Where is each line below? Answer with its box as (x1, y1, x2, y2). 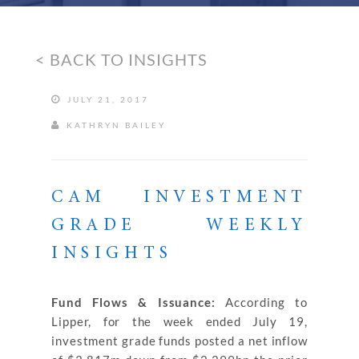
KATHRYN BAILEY (63, 120, 166, 130)
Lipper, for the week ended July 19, (51, 314, 308, 329)
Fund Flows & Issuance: (51, 295, 216, 309)
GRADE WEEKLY (51, 217, 308, 235)
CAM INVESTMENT (51, 189, 308, 207)
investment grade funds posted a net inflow (51, 333, 308, 348)
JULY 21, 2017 (63, 95, 149, 104)
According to (215, 295, 308, 309)
